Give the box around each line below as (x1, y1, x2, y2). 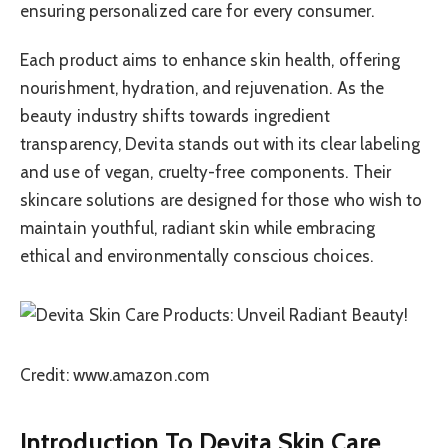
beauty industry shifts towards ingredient (20, 105, 331, 126)
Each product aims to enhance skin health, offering (20, 49, 401, 70)
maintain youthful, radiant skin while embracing (20, 217, 375, 238)
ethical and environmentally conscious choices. (20, 245, 373, 266)
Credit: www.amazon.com (20, 365, 209, 385)
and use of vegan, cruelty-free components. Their (20, 161, 392, 182)
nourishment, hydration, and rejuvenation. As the (20, 77, 385, 98)
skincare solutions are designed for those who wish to (20, 189, 423, 210)
